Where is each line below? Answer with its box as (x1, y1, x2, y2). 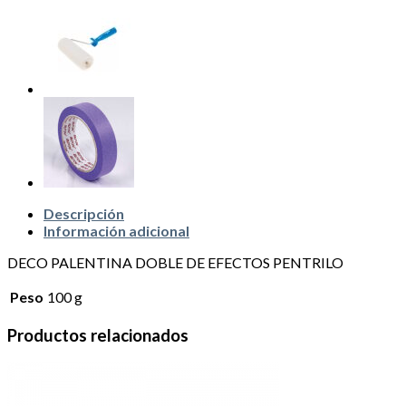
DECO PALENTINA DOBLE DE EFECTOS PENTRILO (7, 253, 343, 271)
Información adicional (43, 221, 189, 239)
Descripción (43, 204, 124, 222)
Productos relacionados (7, 324, 188, 345)
